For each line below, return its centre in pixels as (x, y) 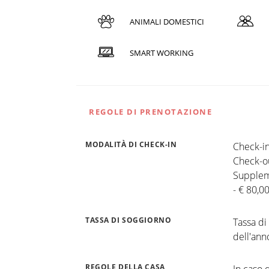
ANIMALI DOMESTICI (167, 22)
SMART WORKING (161, 53)
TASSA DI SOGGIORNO (128, 220)
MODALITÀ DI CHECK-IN (131, 144)
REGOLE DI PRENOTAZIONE (151, 112)
